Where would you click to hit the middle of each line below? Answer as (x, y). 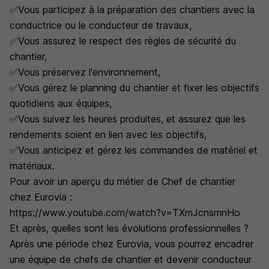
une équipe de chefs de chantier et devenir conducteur (131, 259)
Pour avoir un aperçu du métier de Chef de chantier (122, 181)
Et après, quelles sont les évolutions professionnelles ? (129, 228)
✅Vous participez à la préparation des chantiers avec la (132, 10)
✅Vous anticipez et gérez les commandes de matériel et (134, 150)
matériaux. (32, 166)
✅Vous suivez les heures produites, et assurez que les (128, 119)
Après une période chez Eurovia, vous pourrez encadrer (131, 244)
